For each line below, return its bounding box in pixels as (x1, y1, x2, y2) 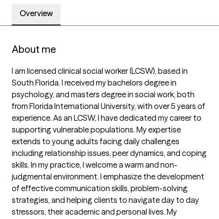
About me (12, 43, 56, 56)
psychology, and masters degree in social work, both (12, 89, 195, 100)
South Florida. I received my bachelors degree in (12, 78, 176, 88)
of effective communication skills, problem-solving (12, 183, 188, 194)
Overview (20, 8, 53, 19)
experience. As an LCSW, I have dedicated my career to (12, 113, 201, 123)
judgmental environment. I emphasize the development (12, 172, 204, 182)
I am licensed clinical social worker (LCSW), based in (12, 66, 188, 76)
